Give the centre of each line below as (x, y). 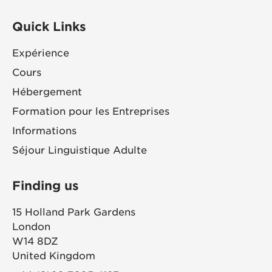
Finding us (46, 185)
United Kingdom (54, 256)
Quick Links (49, 26)
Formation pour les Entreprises (91, 111)
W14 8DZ (35, 241)
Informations (44, 131)
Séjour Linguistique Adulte (80, 150)
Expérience (41, 53)
